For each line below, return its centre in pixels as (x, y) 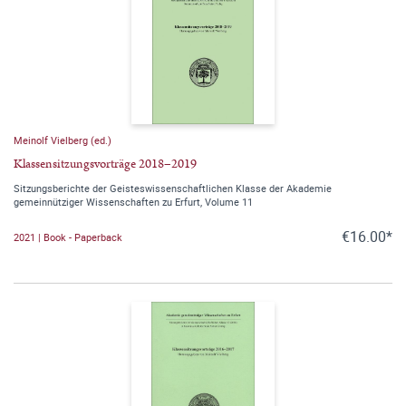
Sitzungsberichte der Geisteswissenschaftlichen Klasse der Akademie (173, 188)
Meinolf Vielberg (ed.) (63, 140)
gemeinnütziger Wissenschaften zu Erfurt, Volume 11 (133, 202)
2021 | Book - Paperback (68, 237)
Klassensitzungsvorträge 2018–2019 (105, 164)
